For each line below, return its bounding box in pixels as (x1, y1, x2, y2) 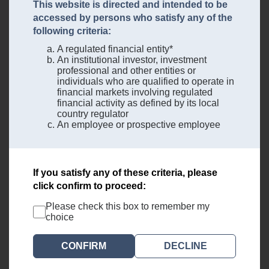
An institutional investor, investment (57, 55, 207, 65)
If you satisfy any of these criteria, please (33, 168, 217, 178)
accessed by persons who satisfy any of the (33, 13, 232, 23)
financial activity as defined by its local (57, 98, 219, 109)
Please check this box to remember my (46, 201, 210, 212)
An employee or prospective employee (57, 119, 220, 130)
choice (46, 212, 74, 223)
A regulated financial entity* (57, 44, 173, 55)
